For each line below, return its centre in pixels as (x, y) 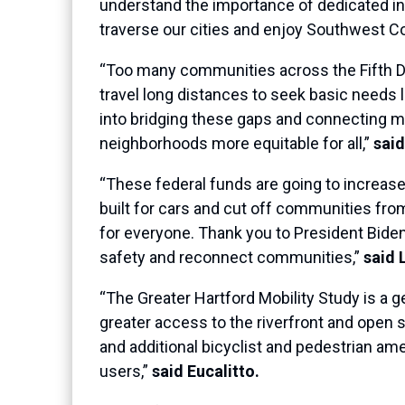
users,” (126, 372)
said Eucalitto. (206, 372)
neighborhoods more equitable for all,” (236, 144)
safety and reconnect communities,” (231, 258)
